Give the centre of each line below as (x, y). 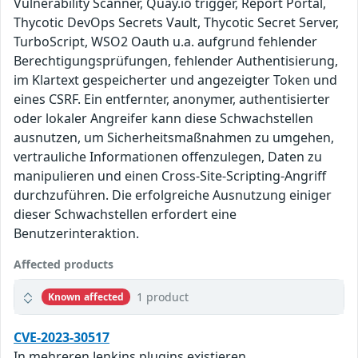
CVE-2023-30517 (62, 338)
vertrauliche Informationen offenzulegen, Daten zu (168, 157)
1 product (163, 297)
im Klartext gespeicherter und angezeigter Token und (175, 80)
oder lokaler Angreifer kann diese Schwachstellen (163, 119)
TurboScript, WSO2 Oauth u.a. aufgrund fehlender (165, 42)
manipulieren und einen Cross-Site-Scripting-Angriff (170, 176)
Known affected (86, 296)
